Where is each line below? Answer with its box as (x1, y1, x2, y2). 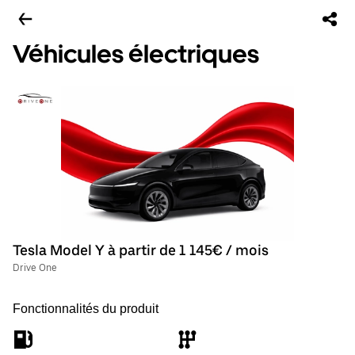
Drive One (13, 262, 57, 273)
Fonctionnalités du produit (13, 302, 158, 315)
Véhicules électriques (13, 39, 259, 69)
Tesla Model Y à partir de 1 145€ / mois (13, 242, 269, 258)
